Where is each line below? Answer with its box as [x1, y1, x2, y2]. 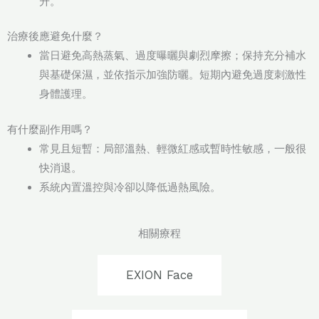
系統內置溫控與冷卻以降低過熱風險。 [39, 180, 221, 194]
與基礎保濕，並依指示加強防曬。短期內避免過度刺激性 [39, 68, 306, 82]
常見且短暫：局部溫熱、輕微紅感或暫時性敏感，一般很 [39, 142, 306, 155]
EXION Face [126, 268, 193, 283]
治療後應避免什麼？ [7, 30, 103, 43]
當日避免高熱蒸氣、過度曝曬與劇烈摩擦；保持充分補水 [39, 49, 306, 63]
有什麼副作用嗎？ [7, 122, 93, 136]
